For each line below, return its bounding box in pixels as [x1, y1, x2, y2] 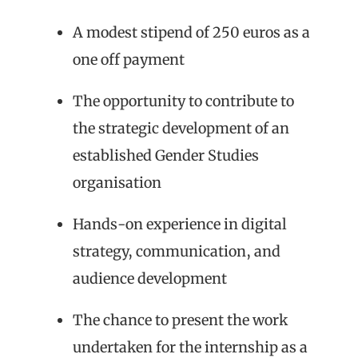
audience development [73, 268, 227, 288]
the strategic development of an [73, 118, 289, 137]
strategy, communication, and [73, 241, 280, 261]
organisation [73, 173, 161, 192]
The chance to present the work [73, 310, 288, 329]
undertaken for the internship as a [73, 337, 308, 356]
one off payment [73, 50, 185, 69]
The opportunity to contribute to [73, 91, 294, 110]
